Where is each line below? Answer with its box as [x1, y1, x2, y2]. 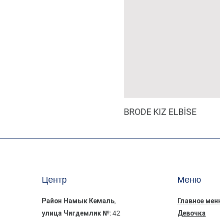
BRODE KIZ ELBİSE [124, 106, 196, 117]
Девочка [177, 209, 206, 217]
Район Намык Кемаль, [42, 196, 116, 205]
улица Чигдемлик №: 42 [42, 209, 120, 217]
